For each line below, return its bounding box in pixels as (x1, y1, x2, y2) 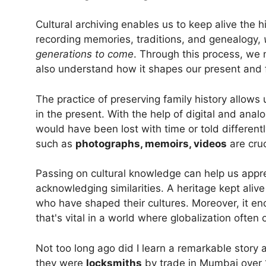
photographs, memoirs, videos (75, 137, 227, 150)
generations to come (36, 48, 134, 61)
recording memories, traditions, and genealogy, (36, 33, 264, 46)
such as (36, 137, 75, 150)
